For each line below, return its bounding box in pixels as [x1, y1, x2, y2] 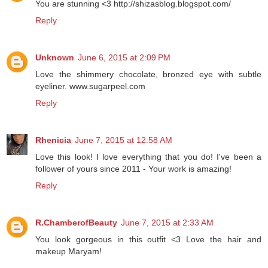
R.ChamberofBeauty [35, 217, 117, 227]
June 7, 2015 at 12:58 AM [75, 135, 172, 145]
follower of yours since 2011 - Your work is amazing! [35, 163, 232, 173]
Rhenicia [35, 135, 71, 145]
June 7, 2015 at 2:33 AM [121, 217, 214, 227]
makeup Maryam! [35, 246, 102, 256]
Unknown [35, 52, 74, 62]
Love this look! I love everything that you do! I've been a [35, 151, 261, 162]
